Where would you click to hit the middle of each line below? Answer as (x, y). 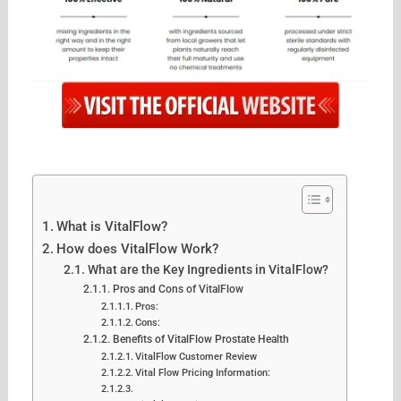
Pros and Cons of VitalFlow (178, 288)
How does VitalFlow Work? (138, 248)
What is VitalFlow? (112, 226)
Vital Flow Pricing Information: (203, 372)
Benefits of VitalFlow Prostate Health (200, 338)
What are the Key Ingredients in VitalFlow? (209, 269)
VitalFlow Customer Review (196, 356)
